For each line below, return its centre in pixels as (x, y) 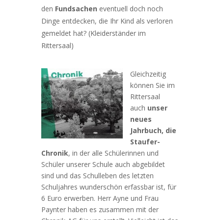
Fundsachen (76, 9)
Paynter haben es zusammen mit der (100, 210)
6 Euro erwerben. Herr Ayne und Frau (100, 198)
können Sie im (152, 85)
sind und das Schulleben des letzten (97, 176)
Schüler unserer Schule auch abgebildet (103, 165)
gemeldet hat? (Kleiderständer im (94, 33)
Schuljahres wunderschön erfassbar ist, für (109, 187)
